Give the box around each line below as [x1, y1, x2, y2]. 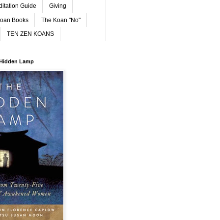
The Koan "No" [41, 16, 81, 24]
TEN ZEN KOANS [7, 30, 54, 37]
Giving [49, 2, 66, 10]
